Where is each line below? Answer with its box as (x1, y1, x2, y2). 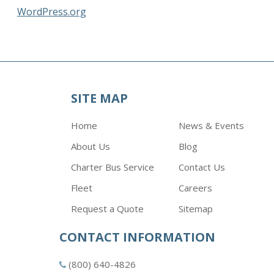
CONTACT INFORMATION (59, 228, 215, 245)
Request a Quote (71, 202, 144, 215)
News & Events (179, 119, 244, 131)
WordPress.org (17, 4, 86, 18)
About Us (71, 139, 110, 152)
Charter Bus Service (71, 160, 154, 173)
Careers (179, 181, 212, 194)
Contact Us (179, 160, 225, 173)
